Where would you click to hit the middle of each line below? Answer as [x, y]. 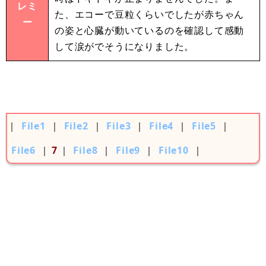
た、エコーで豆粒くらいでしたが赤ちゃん [150, 15]
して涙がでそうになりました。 [125, 47]
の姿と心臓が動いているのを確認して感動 [150, 31]
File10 [174, 151]
